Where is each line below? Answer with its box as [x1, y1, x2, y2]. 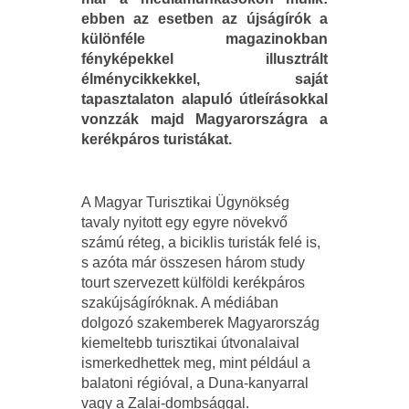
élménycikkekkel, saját [81, 70, 328, 87]
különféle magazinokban [81, 30, 328, 47]
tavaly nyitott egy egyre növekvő [81, 214, 288, 230]
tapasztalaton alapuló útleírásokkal [81, 90, 328, 107]
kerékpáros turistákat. [81, 131, 232, 147]
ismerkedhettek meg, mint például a [81, 354, 310, 371]
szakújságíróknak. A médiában [81, 294, 278, 310]
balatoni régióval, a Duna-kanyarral [81, 374, 309, 391]
